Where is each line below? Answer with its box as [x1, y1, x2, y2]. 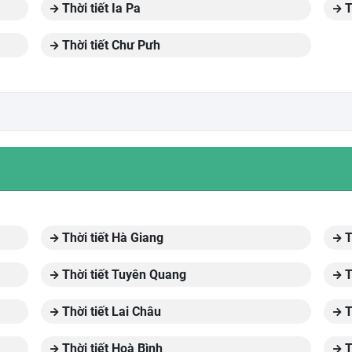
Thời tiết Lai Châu [58, 304, 161, 319]
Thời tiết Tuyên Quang [58, 267, 186, 282]
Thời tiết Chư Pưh [58, 38, 160, 53]
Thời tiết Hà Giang [58, 230, 163, 245]
